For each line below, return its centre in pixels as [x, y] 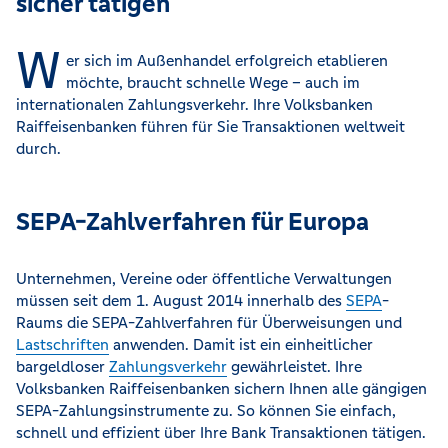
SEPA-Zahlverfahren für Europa [192, 222]
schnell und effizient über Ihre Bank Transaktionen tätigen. [221, 433]
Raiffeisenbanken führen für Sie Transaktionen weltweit [210, 127]
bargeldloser [62, 367]
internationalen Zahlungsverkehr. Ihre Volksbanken [194, 105]
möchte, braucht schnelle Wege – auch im [213, 83]
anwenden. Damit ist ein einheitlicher [241, 345]
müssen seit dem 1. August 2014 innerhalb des [181, 301]
